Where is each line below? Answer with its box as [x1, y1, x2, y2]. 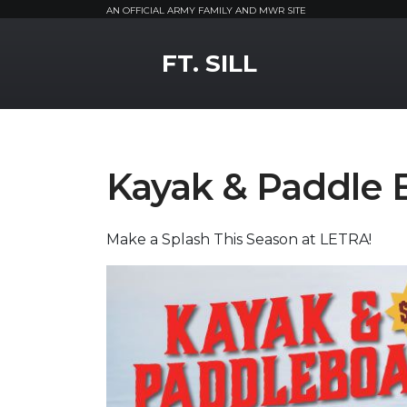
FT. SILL [162, 49, 257, 78]
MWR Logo [105, 39, 186, 56]
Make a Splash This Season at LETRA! [106, 231, 372, 248]
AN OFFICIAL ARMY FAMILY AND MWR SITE [106, 5, 306, 16]
